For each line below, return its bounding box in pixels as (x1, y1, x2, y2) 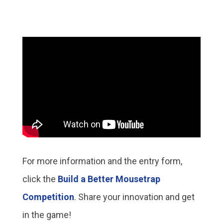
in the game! (22, 210, 71, 221)
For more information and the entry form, (22, 156, 182, 167)
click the (22, 174, 58, 185)
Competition (22, 192, 74, 203)
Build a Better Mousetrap (57, 174, 160, 185)
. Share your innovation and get (74, 192, 195, 203)
